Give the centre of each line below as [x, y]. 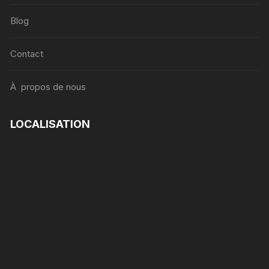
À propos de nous [48, 86]
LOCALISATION [50, 124]
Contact [27, 53]
